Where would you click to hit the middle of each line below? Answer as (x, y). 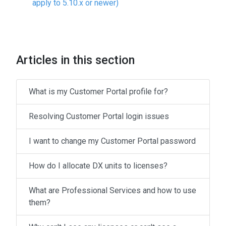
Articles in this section (75, 60)
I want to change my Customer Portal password (112, 141)
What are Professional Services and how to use (112, 191)
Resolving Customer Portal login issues (99, 117)
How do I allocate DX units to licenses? (98, 166)
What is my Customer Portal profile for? (98, 92)
